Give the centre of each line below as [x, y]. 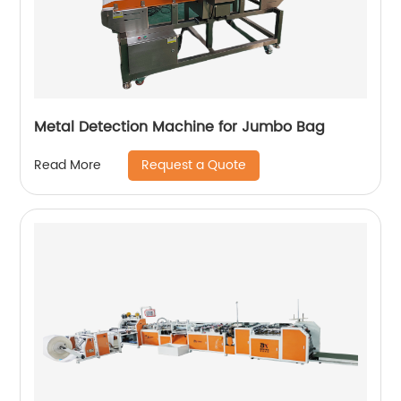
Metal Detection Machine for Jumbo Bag [180, 127]
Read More [68, 166]
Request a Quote [194, 165]
